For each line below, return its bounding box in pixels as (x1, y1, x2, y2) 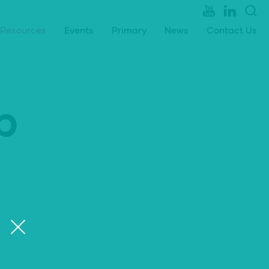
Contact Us (207, 24, 257, 35)
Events (64, 24, 94, 35)
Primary (112, 24, 147, 35)
